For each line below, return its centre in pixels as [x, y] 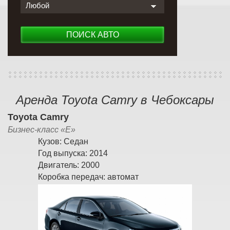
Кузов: [51, 141]
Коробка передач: [73, 177]
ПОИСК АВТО [92, 35]
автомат [123, 177]
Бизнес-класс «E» [42, 130]
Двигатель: [60, 165]
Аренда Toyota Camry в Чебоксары [115, 100]
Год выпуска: [64, 153]
